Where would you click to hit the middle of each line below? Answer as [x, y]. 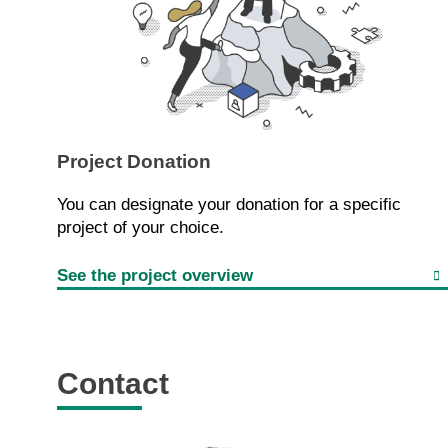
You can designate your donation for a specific [229, 204]
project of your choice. [140, 227]
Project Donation [134, 161]
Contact [113, 384]
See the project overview [155, 275]
